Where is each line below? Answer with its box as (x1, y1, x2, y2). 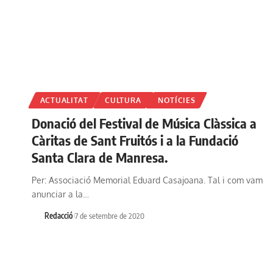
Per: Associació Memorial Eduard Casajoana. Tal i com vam (32, 175, 263, 186)
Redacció (44, 211, 73, 221)
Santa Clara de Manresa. (32, 149, 168, 166)
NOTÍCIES (157, 96, 196, 105)
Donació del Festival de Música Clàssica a (32, 115, 257, 132)
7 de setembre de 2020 (74, 211, 144, 221)
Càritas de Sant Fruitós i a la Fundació (32, 132, 238, 149)
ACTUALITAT (40, 96, 88, 105)
